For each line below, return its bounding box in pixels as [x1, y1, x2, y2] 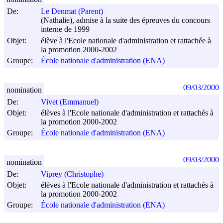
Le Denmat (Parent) [41, 7, 103, 16]
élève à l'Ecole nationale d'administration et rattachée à [41, 36, 211, 45]
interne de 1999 [41, 25, 90, 34]
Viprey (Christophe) [41, 170, 104, 179]
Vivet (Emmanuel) [41, 98, 99, 107]
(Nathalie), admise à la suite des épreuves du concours [41, 16, 210, 25]
